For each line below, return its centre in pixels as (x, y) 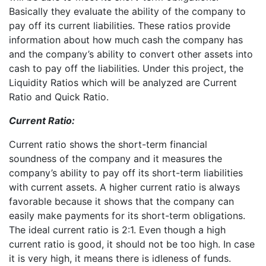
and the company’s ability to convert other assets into (131, 54)
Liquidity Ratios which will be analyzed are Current (123, 82)
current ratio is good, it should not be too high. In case (132, 244)
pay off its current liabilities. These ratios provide (120, 25)
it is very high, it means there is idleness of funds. (120, 258)
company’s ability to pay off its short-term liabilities (126, 172)
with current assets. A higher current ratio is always (124, 187)
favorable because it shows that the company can (121, 201)
